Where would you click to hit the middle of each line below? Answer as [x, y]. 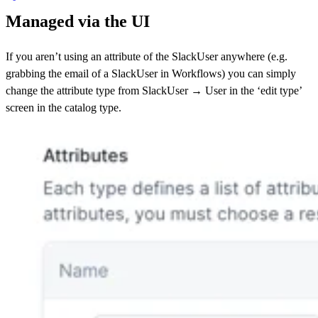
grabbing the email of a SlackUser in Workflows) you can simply [151, 74]
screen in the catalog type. [64, 108]
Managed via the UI [78, 22]
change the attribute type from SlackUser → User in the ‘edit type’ [154, 91]
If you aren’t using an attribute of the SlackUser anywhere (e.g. [147, 57]
